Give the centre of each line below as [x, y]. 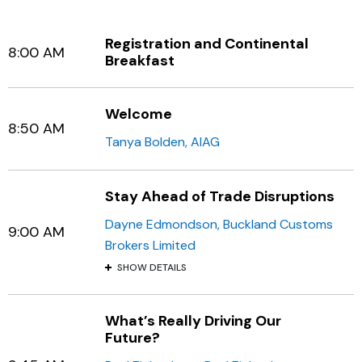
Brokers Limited [150, 245]
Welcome [139, 114]
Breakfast [140, 61]
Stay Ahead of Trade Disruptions [220, 196]
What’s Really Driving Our [193, 321]
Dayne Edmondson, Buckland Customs [219, 224]
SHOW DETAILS [152, 267]
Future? [133, 338]
